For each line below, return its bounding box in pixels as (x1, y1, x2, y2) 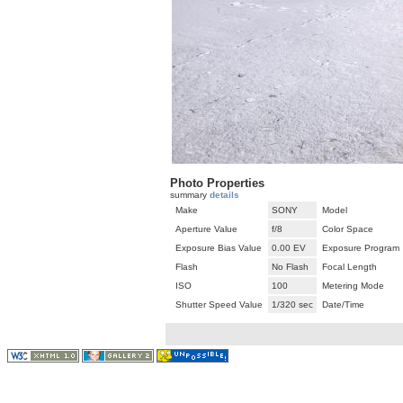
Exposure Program (322, 243, 399, 254)
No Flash (272, 262, 309, 273)
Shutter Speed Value (175, 300, 263, 310)
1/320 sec (272, 300, 313, 310)
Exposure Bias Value (175, 243, 262, 254)
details (210, 190, 239, 201)
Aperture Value (175, 224, 237, 235)
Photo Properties (170, 176, 264, 191)
